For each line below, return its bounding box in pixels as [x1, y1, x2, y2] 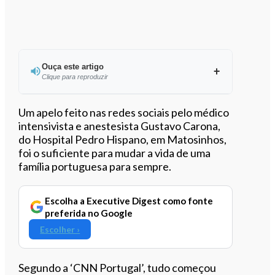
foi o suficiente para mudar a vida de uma [18, 145, 211, 160]
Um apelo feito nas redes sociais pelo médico [18, 105, 230, 119]
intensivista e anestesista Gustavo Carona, [18, 118, 221, 133]
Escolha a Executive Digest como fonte [45, 195, 214, 206]
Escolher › [40, 223, 80, 234]
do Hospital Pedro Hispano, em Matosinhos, [18, 132, 227, 146]
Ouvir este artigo [91, 104, 173, 117]
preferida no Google [45, 207, 133, 219]
